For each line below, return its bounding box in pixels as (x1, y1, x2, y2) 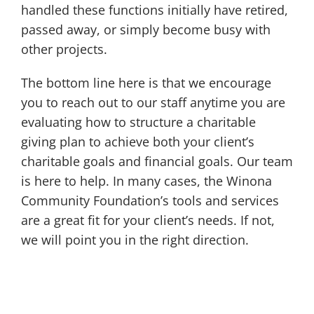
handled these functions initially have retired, (20, 1, 288, 19)
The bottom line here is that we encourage (20, 74, 271, 92)
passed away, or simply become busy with (20, 21, 271, 39)
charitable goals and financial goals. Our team (20, 153, 293, 170)
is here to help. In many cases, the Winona (20, 172, 272, 190)
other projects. (20, 41, 107, 58)
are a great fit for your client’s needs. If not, (20, 212, 275, 229)
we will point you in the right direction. (20, 231, 249, 249)
